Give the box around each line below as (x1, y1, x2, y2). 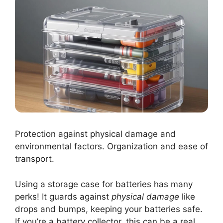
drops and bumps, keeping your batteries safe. (15, 204, 203, 214)
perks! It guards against (15, 191, 111, 202)
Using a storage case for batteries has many (15, 179, 193, 189)
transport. (15, 154, 54, 164)
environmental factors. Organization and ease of (15, 141, 208, 152)
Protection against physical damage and (15, 129, 176, 139)
